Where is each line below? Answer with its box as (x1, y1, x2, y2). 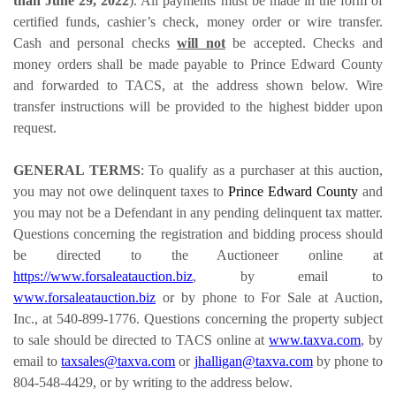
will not (177, 34, 225, 50)
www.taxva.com (269, 331, 362, 347)
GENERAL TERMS (13, 162, 141, 178)
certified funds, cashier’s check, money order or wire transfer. (13, 13, 383, 29)
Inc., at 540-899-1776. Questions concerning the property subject (13, 310, 383, 326)
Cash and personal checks (13, 34, 178, 50)
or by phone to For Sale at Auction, (156, 289, 383, 305)
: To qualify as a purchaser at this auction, (140, 162, 384, 178)
